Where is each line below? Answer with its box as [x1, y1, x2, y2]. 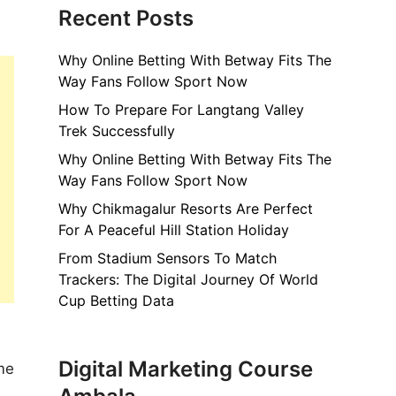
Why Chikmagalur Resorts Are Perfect [58, 199, 313, 217]
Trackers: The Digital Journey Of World [58, 270, 318, 288]
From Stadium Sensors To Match [58, 248, 277, 267]
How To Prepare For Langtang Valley [58, 100, 304, 118]
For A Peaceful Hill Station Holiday [58, 220, 289, 239]
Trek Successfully [58, 121, 175, 140]
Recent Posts [58, 4, 194, 31]
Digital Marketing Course [58, 355, 313, 382]
